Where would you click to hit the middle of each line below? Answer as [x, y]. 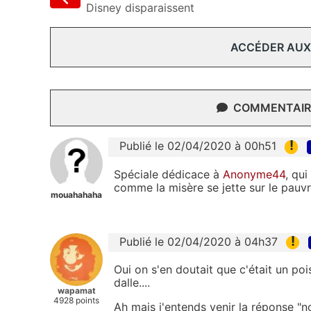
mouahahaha [76, 195]
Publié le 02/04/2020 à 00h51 [198, 146]
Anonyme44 [254, 174]
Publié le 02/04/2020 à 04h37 [199, 241]
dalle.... [132, 282]
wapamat [76, 290]
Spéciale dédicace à [168, 174]
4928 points [76, 300]
